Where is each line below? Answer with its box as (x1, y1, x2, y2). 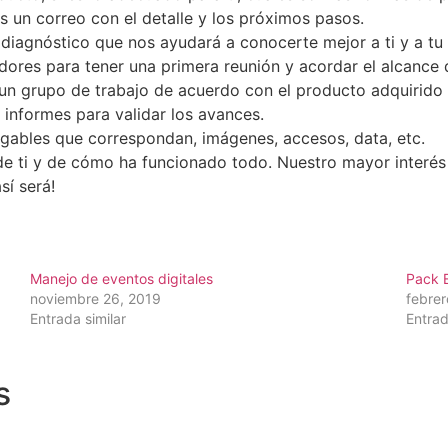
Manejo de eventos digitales (30, 269, 214, 287)
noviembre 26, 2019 (30, 289, 162, 307)
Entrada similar (30, 309, 127, 327)
